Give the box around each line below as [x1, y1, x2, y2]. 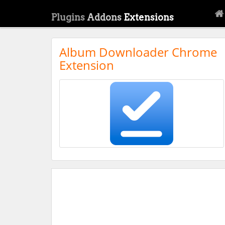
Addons [87, 12, 124, 23]
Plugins [51, 12, 87, 23]
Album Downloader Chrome [59, 44, 217, 61]
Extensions [124, 12, 174, 23]
